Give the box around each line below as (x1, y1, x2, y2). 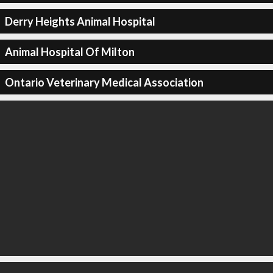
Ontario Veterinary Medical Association (4, 75, 204, 89)
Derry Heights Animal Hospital (4, 14, 155, 28)
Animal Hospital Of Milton (4, 44, 135, 58)
